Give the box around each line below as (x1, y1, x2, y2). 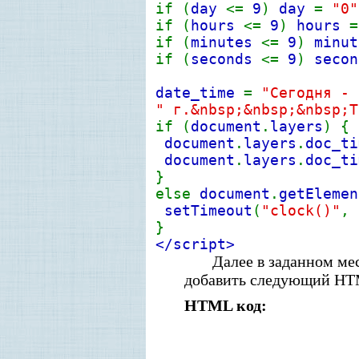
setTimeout (164, 202, 252, 219)
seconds (191, 50, 261, 67)
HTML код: (184, 296, 267, 314)
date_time (155, 84, 244, 101)
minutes (191, 34, 261, 50)
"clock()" (261, 202, 341, 219)
